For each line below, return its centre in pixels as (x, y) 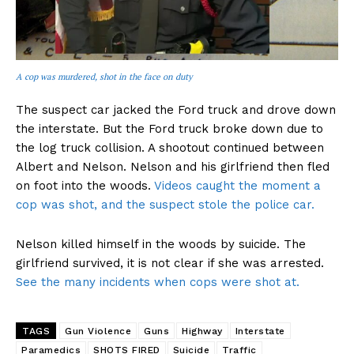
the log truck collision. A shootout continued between (170, 148)
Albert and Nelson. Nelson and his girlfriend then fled (173, 167)
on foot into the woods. (85, 186)
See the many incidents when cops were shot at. (158, 282)
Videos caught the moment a (237, 186)
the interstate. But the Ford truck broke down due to (169, 129)
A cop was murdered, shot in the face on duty (104, 77)
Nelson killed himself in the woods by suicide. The (161, 245)
